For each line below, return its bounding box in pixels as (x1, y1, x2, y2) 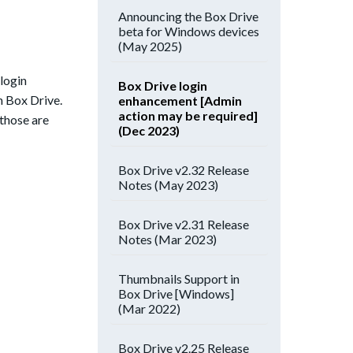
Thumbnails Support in (118, 271, 240, 286)
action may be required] (118, 108, 258, 123)
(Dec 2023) (118, 123, 180, 138)
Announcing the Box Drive (118, 9, 258, 24)
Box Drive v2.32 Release (118, 162, 249, 177)
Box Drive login (118, 78, 207, 93)
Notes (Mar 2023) (118, 232, 217, 247)
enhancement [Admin (118, 93, 242, 108)
